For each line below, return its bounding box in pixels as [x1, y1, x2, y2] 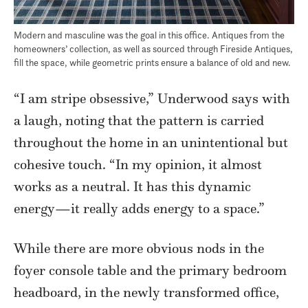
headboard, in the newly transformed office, [14, 284, 279, 301]
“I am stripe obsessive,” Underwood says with [14, 90, 290, 107]
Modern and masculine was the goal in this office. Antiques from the [14, 29, 285, 41]
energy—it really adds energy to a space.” [14, 200, 265, 217]
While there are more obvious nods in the [14, 240, 264, 257]
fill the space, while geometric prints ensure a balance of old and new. [14, 56, 291, 69]
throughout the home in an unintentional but [14, 134, 288, 151]
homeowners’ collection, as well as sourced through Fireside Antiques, [14, 43, 293, 55]
